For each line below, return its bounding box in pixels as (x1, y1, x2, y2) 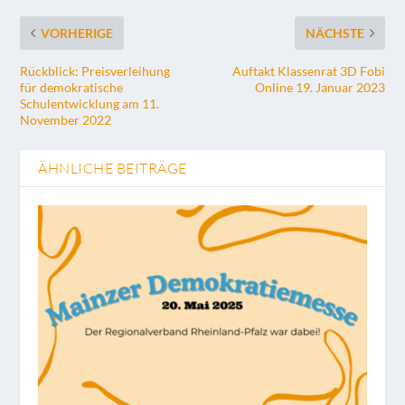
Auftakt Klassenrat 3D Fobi (231, 63, 385, 80)
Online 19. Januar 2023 (254, 80, 385, 96)
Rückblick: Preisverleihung (20, 63, 171, 80)
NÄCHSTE (305, 25, 364, 42)
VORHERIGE (41, 25, 114, 42)
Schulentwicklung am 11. (20, 96, 160, 112)
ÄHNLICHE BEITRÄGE (38, 159, 187, 178)
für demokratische (20, 80, 124, 96)
